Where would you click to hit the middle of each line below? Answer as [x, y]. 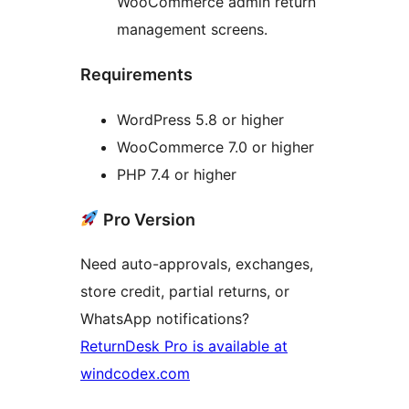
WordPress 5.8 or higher [200, 119]
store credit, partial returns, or [185, 292]
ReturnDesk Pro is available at [184, 346]
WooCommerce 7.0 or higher [215, 147]
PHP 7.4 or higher [177, 174]
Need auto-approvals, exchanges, [197, 264]
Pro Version [147, 219]
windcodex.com [135, 374]
